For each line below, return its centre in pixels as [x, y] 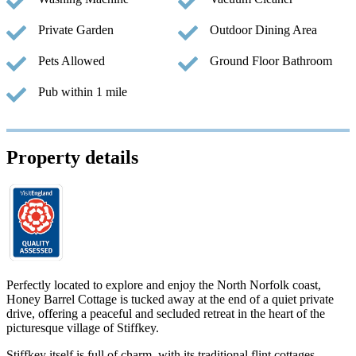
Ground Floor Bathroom [271, 61]
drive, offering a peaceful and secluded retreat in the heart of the [166, 314]
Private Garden [76, 30]
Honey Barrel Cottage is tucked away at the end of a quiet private [170, 300]
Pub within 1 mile [83, 92]
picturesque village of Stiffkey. [83, 328]
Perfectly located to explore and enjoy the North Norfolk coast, [164, 285]
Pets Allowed [72, 61]
